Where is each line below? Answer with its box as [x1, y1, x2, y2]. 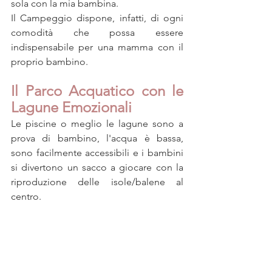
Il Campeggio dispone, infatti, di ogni [11, 12, 183, 24]
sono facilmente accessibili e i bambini [11, 147, 183, 159]
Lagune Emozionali [11, 98, 132, 117]
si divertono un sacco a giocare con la [11, 161, 183, 174]
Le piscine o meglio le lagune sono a [11, 118, 183, 130]
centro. [11, 191, 41, 203]
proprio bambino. [11, 56, 88, 68]
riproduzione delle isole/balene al [11, 176, 183, 188]
